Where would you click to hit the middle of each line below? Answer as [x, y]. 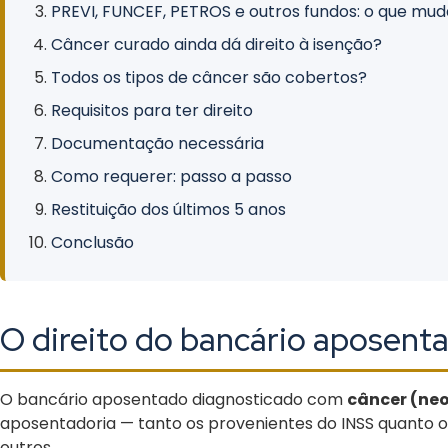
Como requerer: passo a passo [171, 176]
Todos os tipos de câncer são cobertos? [209, 77]
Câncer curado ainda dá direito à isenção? [216, 44]
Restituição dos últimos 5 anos [168, 209]
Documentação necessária [157, 143]
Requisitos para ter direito [152, 110]
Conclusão [92, 242]
